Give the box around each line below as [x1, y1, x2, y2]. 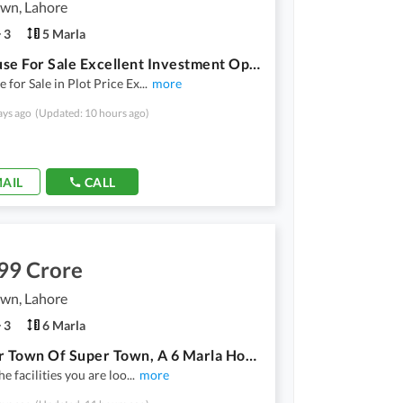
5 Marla [42, 25, 85, 41]
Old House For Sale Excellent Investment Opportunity [249, 54, 260, 72]
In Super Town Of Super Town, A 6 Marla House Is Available [245, 345, 256, 363]
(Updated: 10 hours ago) [35, 105, 149, 120]
